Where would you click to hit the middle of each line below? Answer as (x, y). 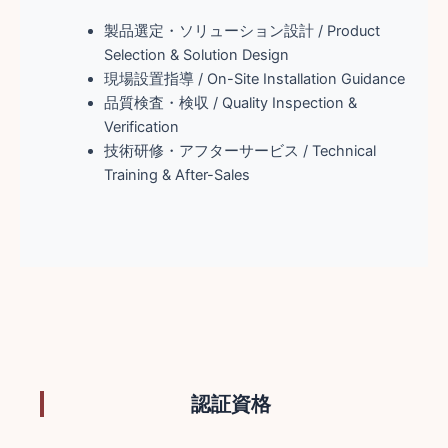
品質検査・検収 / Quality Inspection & (230, 102)
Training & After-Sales (176, 174)
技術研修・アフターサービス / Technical (239, 150)
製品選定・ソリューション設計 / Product (241, 30)
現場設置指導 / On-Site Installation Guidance (254, 78)
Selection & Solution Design (196, 54)
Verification (141, 126)
